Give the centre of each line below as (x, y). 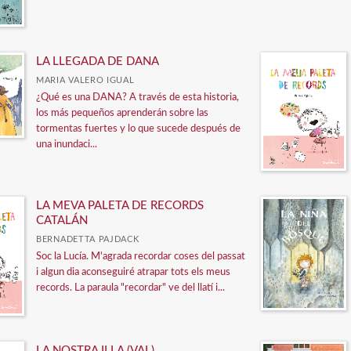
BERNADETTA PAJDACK (88, 240)
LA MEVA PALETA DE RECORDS (120, 206)
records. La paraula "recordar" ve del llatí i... (130, 288)
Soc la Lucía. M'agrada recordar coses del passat (141, 257)
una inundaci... (67, 144)
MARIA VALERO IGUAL (85, 80)
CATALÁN (62, 221)
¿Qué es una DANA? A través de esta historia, (138, 97)
